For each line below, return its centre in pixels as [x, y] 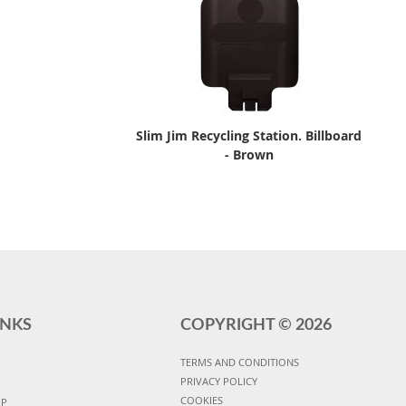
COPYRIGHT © [237, 326]
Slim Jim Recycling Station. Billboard [249, 136]
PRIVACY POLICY [218, 382]
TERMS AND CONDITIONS [239, 362]
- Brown [249, 155]
